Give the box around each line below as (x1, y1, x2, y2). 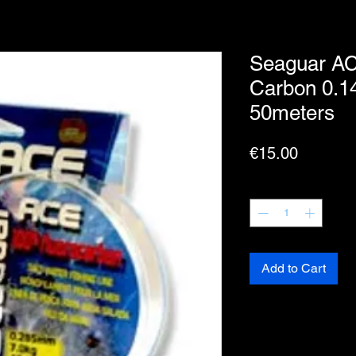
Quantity (250, 180, 288, 192)
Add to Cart (261, 260, 326, 276)
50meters (250, 101, 335, 126)
